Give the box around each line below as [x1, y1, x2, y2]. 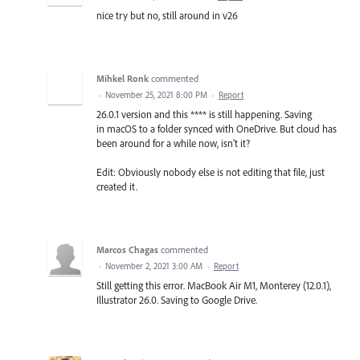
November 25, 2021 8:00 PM [105, 88, 207, 100]
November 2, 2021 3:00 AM [105, 260, 202, 272]
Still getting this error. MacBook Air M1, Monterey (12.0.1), [96, 278, 331, 292]
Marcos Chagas [96, 243, 158, 256]
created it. [96, 179, 137, 193]
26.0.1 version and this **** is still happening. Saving [96, 107, 312, 121]
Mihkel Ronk [96, 72, 149, 84]
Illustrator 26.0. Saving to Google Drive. [96, 292, 257, 306]
